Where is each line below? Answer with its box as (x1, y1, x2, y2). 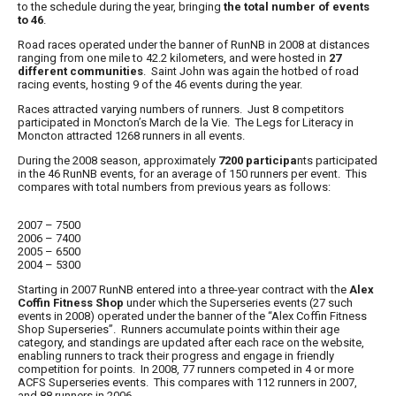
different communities (18, 65, 143, 78)
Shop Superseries (18, 323, 109, 336)
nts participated (297, 154, 377, 167)
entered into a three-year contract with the (133, 283, 349, 296)
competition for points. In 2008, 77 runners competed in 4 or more (18, 362, 354, 376)
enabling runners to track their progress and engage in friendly (18, 349, 334, 362)
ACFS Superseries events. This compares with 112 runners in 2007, (18, 376, 357, 389)
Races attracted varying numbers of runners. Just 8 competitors (18, 103, 344, 116)
